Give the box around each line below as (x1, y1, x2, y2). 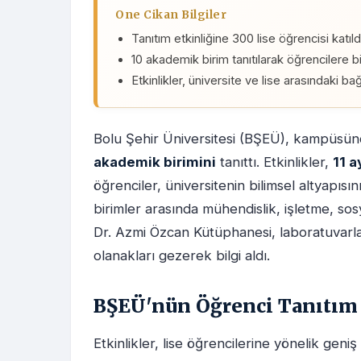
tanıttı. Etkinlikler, (216, 154, 333, 171)
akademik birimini (93, 154, 216, 171)
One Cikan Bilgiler (115, 8, 226, 23)
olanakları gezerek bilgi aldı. (93, 247, 270, 264)
